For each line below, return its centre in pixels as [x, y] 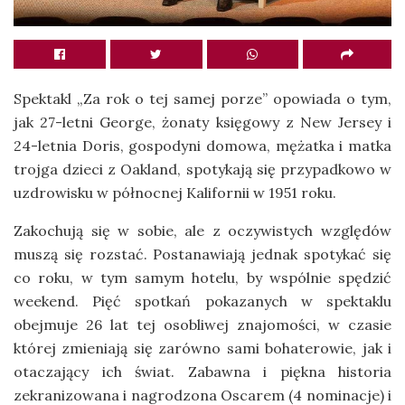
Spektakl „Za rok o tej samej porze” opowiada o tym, [202, 99]
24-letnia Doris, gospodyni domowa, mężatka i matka [202, 146]
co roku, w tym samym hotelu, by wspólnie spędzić [202, 278]
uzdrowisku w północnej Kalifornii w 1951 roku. [175, 193]
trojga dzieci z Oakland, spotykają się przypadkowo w [202, 170]
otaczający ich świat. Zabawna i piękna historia [202, 372]
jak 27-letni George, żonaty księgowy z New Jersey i [202, 122]
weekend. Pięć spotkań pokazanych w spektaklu [202, 301]
